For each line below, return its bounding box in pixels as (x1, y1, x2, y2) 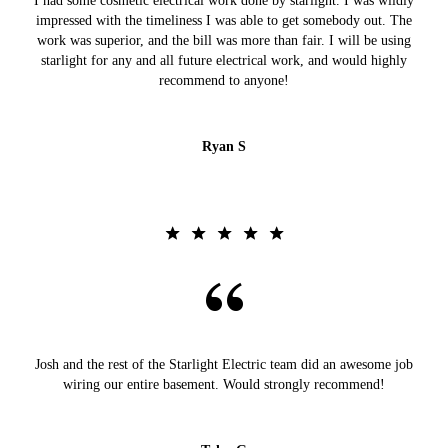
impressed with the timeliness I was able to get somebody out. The (36, 13, 412, 29)
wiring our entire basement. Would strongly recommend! (63, 377, 385, 393)
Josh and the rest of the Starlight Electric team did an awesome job (35, 357, 413, 373)
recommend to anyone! (159, 73, 289, 89)
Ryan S (202, 139, 246, 155)
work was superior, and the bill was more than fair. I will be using (37, 33, 411, 49)
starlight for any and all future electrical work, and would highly (41, 53, 407, 69)
